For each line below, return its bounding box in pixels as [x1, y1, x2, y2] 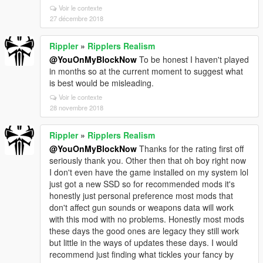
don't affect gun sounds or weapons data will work [49, 201, 234, 213]
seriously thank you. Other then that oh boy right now [49, 154, 246, 166]
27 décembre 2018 [50, 14, 103, 23]
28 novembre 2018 [50, 103, 103, 112]
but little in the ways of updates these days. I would [49, 237, 238, 248]
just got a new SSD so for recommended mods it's [49, 178, 235, 190]
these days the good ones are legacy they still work [49, 225, 239, 237]
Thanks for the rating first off [137, 143, 244, 154]
